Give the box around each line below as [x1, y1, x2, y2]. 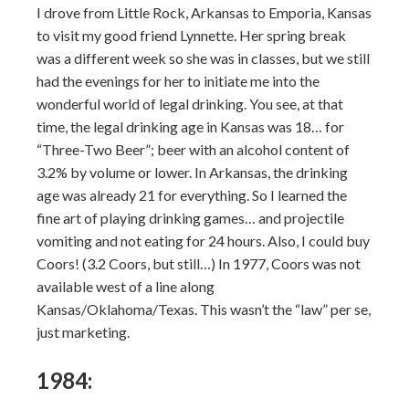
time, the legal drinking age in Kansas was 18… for [37, 118, 344, 135]
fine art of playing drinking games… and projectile [37, 209, 344, 226]
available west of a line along [37, 278, 215, 295]
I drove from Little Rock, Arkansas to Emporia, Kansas [37, 4, 372, 21]
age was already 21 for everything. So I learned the [37, 186, 347, 204]
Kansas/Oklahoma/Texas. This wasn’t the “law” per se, [37, 300, 371, 318]
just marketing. [37, 323, 130, 341]
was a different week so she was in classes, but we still [37, 49, 370, 67]
